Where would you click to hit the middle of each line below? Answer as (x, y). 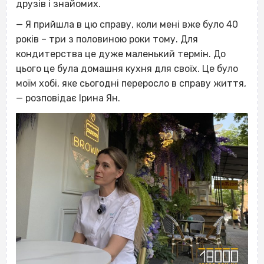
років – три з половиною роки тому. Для (107, 39)
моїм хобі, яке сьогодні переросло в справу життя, (131, 84)
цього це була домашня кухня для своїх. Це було (127, 69)
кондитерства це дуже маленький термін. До (121, 54)
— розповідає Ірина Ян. (69, 98)
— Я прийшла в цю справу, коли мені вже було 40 (127, 25)
